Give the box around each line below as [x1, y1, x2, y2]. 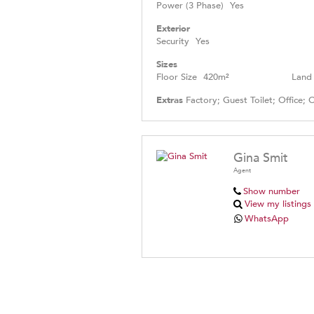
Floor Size [156, 70, 197, 83]
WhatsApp [245, 212, 289, 225]
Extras [156, 93, 183, 107]
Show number [243, 184, 300, 198]
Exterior [156, 22, 190, 35]
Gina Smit [233, 149, 288, 167]
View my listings [245, 197, 312, 210]
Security [156, 34, 189, 48]
